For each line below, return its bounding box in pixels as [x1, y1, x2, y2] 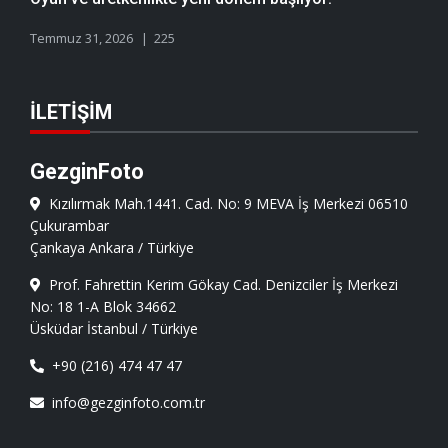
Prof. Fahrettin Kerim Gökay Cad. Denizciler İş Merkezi [41, 275, 398, 295]
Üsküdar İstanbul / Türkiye [30, 319, 198, 339]
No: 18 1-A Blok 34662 [30, 297, 176, 317]
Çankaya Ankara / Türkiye [30, 238, 194, 258]
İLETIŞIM [30, 100, 112, 125]
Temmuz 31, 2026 [30, 29, 133, 48]
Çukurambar [30, 216, 109, 236]
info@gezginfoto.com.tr [44, 393, 205, 413]
